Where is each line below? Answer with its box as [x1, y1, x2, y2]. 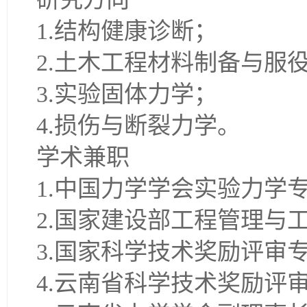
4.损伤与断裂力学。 [36, 113, 241, 139]
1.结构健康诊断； [36, 19, 217, 45]
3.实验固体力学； [36, 82, 217, 108]
